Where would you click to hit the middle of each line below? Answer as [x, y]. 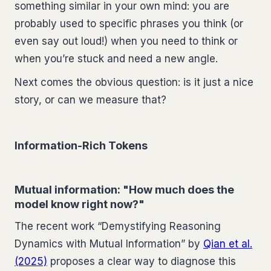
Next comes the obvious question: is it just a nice [134, 82]
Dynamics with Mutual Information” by [109, 244]
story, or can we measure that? [90, 100]
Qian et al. [228, 244]
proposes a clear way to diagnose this [142, 261]
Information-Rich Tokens [81, 145]
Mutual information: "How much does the [124, 190]
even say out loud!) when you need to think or [126, 41]
